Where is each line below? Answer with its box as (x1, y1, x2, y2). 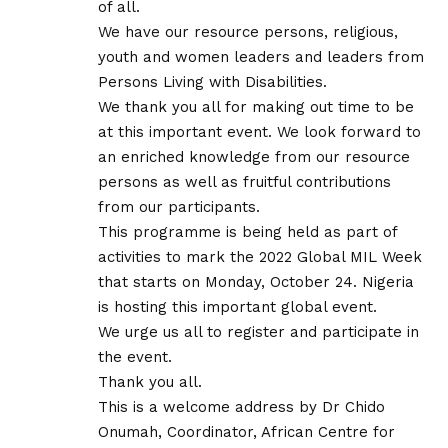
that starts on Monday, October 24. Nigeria (98, 272, 414, 291)
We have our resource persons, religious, (98, 22, 398, 41)
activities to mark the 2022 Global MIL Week (98, 247, 422, 266)
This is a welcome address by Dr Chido (98, 397, 385, 416)
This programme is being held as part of (98, 222, 397, 241)
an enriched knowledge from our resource (98, 147, 410, 166)
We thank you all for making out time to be (98, 97, 414, 116)
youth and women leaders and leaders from (98, 47, 424, 66)
